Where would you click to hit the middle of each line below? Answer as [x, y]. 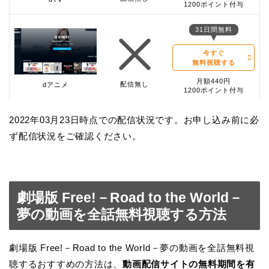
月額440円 [213, 81]
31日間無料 [213, 29]
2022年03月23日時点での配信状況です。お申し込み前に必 [134, 119]
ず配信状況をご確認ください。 [75, 136]
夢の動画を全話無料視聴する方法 [122, 214]
